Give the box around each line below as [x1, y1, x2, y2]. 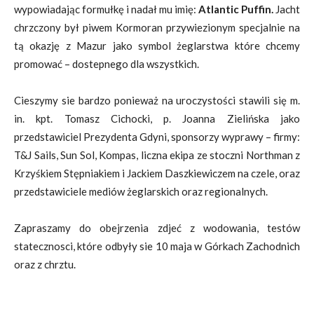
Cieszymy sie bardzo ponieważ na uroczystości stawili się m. [14, 94, 300, 107]
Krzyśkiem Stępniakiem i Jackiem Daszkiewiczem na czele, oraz [14, 167, 300, 179]
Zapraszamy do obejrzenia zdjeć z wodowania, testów [14, 221, 300, 234]
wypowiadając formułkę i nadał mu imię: [14, 3, 198, 15]
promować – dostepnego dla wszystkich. [14, 57, 199, 70]
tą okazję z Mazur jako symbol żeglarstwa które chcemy [14, 39, 300, 52]
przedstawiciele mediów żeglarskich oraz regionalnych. [14, 185, 268, 198]
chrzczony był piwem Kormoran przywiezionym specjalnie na [14, 21, 300, 34]
